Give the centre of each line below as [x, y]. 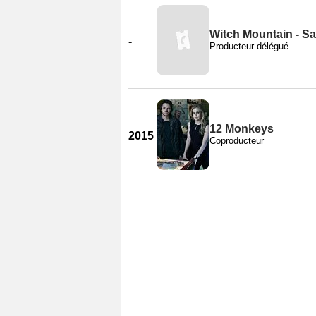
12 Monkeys [242, 128]
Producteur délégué [249, 46]
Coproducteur [237, 140]
